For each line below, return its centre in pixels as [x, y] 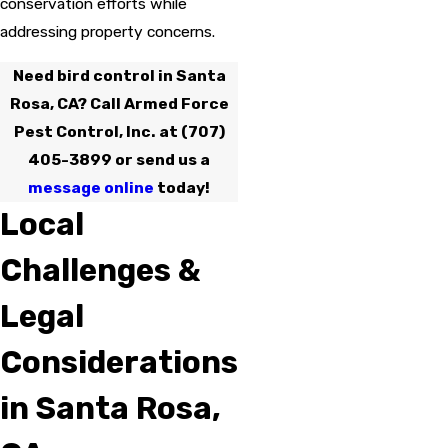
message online [91, 188]
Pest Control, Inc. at [97, 132]
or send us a [161, 160]
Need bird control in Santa [119, 76]
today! [182, 188]
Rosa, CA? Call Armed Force [119, 104]
